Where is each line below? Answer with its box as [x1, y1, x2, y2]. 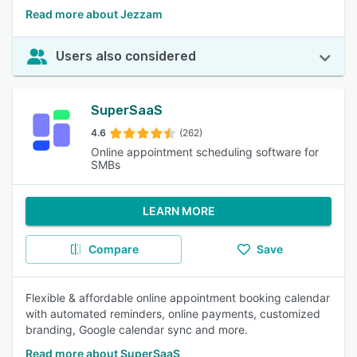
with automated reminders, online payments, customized [25, 307, 320, 320]
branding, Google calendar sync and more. [25, 323, 248, 336]
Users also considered [56, 49, 196, 64]
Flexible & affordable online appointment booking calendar [25, 291, 330, 304]
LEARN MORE [142, 204, 215, 218]
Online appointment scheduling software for [91, 145, 320, 159]
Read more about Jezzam [25, 7, 163, 21]
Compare [88, 242, 139, 256]
